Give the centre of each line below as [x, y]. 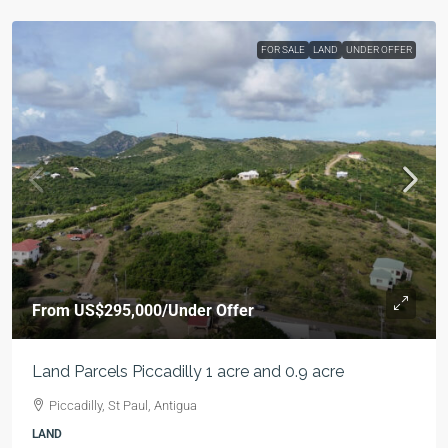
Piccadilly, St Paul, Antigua [123, 405]
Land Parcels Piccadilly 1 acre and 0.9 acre [188, 371]
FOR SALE [283, 49]
